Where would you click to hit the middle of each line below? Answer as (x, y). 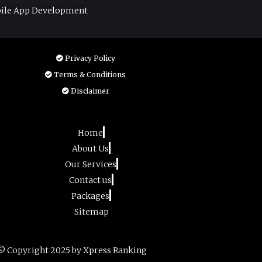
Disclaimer (90, 91)
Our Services (90, 164)
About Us (90, 149)
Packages (90, 196)
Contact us (90, 180)
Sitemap (91, 212)
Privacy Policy (90, 58)
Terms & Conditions (90, 75)
